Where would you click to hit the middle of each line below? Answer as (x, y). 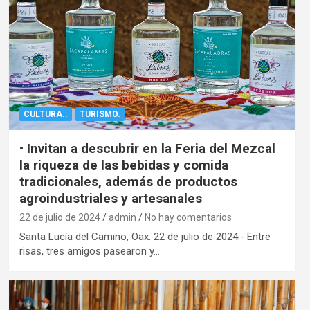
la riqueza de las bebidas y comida (124, 165)
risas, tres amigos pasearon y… (89, 251)
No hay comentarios (188, 217)
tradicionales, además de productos (128, 181)
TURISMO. (100, 114)
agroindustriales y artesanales (110, 198)
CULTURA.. (45, 114)
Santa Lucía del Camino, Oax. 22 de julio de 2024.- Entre (145, 236)
